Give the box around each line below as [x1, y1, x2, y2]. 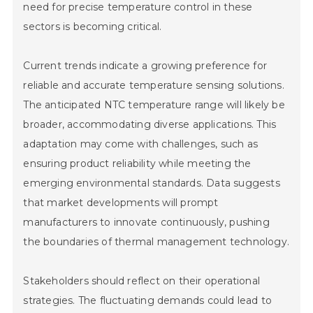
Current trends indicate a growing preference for [23, 59, 268, 73]
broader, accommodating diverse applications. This [23, 118, 277, 131]
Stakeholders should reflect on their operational [23, 275, 261, 288]
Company [19, 146, 96, 168]
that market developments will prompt [23, 196, 219, 210]
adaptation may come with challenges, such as [23, 138, 259, 151]
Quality [19, 215, 75, 237]
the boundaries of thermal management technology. [23, 235, 290, 249]
